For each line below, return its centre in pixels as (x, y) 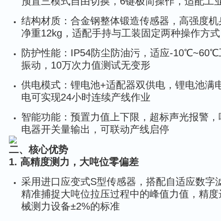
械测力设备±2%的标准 (71, 206)
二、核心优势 (38, 149)
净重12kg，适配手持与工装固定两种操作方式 (121, 33)
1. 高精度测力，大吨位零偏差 (74, 162)
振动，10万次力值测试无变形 (86, 65)
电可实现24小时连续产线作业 (86, 97)
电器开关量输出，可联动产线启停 (95, 129)
